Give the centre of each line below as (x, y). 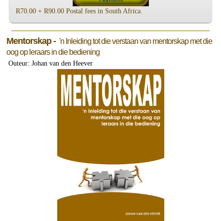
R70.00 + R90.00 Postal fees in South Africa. (80, 11)
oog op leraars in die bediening (59, 52)
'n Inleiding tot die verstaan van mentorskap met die (135, 41)
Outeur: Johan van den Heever (50, 64)
